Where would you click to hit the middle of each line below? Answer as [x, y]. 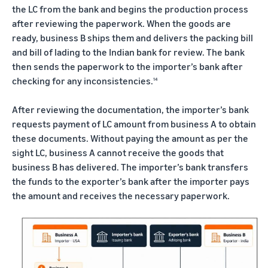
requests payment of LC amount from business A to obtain [134, 124]
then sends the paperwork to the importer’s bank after [127, 66]
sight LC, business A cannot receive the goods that [118, 152]
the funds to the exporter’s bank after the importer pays [131, 181]
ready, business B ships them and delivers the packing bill [133, 37]
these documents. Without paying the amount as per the [130, 138]
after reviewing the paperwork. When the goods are [121, 23]
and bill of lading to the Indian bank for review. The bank [128, 52]
